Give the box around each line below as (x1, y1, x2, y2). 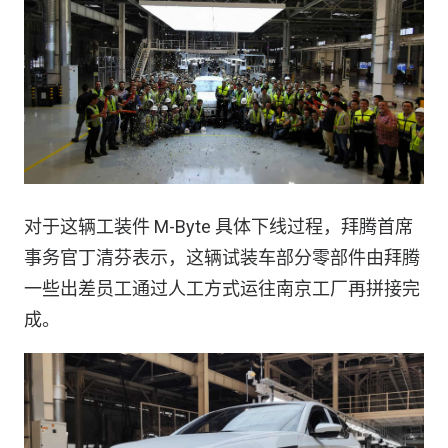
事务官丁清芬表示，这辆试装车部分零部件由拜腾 (24, 246, 420, 268)
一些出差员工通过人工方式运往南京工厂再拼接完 (24, 277, 420, 299)
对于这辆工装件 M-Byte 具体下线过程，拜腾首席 (24, 215, 413, 237)
